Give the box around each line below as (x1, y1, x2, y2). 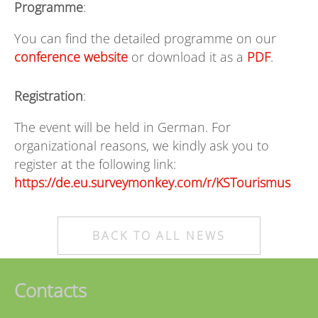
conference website (14, 48, 128, 66)
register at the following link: (14, 155, 176, 173)
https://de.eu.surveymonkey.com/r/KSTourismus (14, 174, 290, 192)
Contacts (14, 278, 87, 304)
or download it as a (128, 48, 247, 66)
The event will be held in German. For (14, 119, 231, 136)
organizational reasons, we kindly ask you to (14, 137, 269, 155)
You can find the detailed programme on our (14, 30, 276, 48)
